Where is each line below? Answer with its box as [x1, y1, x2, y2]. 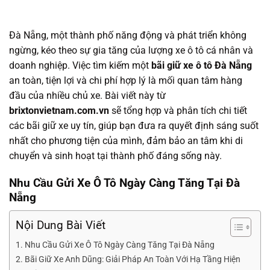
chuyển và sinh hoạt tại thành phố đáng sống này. [9, 150, 222, 162]
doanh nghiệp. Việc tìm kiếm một [9, 60, 151, 71]
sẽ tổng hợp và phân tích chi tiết [109, 105, 247, 116]
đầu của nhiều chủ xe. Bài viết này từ [9, 90, 166, 101]
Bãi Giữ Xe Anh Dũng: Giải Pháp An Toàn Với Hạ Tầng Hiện [24, 254, 240, 265]
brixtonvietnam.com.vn [9, 105, 109, 116]
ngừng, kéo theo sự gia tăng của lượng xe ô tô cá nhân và [9, 45, 253, 56]
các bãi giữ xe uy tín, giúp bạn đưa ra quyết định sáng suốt [9, 120, 259, 131]
